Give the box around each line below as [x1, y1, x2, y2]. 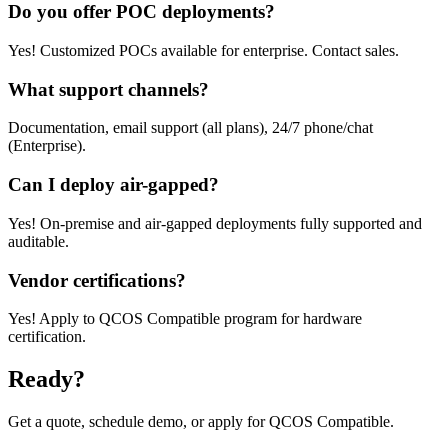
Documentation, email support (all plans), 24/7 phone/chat [8, 119, 373, 137]
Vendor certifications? [8, 269, 186, 291]
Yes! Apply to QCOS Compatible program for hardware [8, 310, 362, 328]
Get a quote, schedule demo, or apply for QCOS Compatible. [8, 413, 394, 431]
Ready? [8, 366, 85, 393]
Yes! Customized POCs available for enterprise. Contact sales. [8, 42, 399, 60]
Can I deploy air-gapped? [8, 174, 219, 196]
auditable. [8, 232, 69, 250]
